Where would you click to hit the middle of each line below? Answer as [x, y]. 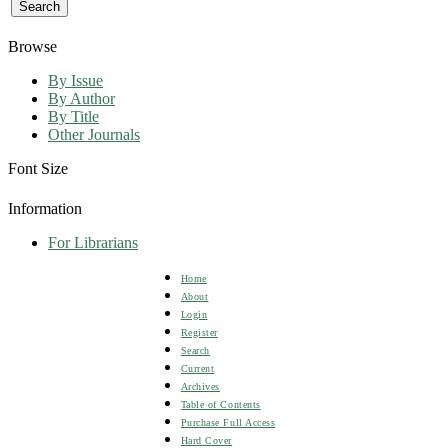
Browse [32, 46]
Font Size [38, 168]
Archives [200, 386]
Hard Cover [206, 440]
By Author [81, 98]
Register [199, 332]
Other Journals [94, 134]
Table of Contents [220, 404]
